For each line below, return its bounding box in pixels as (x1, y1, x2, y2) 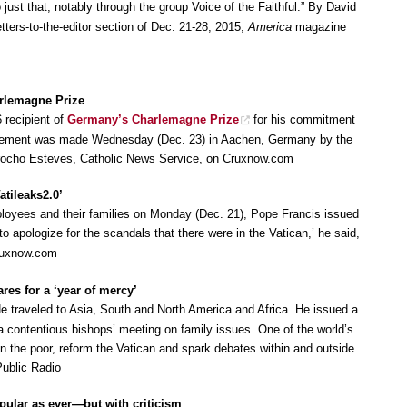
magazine (295, 19, 346, 34)
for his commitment (250, 112, 355, 126)
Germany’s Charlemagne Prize (67, 112, 239, 126)
